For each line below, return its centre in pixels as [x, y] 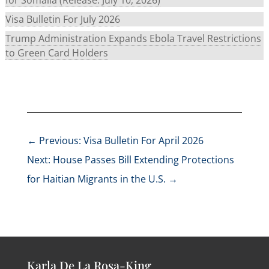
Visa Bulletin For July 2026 [62, 19]
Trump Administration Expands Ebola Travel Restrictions [133, 38]
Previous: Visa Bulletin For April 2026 [121, 141]
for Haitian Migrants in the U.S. [96, 179]
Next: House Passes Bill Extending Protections [130, 160]
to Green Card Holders [56, 53]
